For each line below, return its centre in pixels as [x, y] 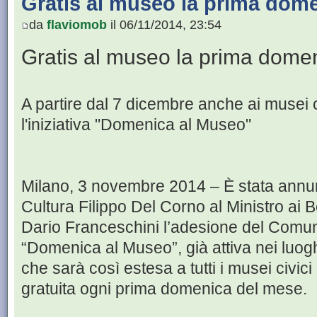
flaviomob [77, 25]
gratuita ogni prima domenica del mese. [164, 289]
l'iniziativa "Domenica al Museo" [136, 125]
